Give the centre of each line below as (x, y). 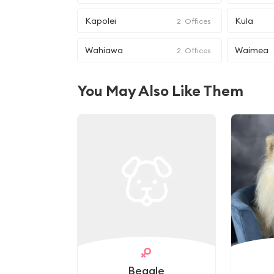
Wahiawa (104, 50)
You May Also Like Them (160, 91)
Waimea (252, 50)
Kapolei (101, 21)
